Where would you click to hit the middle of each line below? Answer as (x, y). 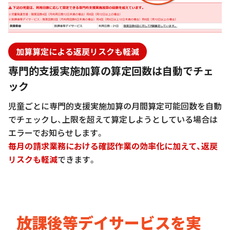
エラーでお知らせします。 (56, 133)
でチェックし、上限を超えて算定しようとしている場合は (113, 119)
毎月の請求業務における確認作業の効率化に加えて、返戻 (113, 146)
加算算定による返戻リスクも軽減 (78, 52)
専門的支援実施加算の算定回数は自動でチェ (111, 71)
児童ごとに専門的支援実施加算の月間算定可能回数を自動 (115, 106)
